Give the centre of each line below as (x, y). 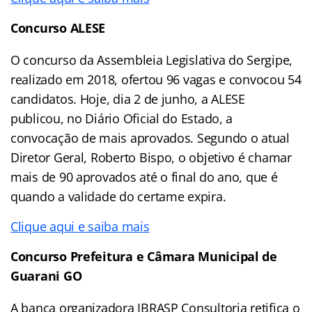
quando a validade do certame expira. (118, 196)
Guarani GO (46, 275)
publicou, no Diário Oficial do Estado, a (122, 118)
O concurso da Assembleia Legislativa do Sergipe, (152, 60)
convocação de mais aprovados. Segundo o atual (150, 138)
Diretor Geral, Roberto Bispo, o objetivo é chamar (151, 157)
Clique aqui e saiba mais (80, 226)
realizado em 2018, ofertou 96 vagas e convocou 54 (156, 79)
